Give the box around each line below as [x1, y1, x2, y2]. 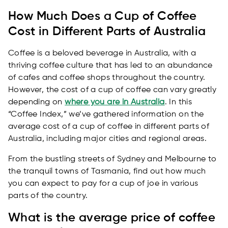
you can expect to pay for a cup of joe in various [8, 180, 198, 188]
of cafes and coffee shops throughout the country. [8, 74, 206, 82]
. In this [164, 98, 192, 107]
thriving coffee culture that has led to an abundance [8, 62, 213, 70]
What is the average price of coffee [8, 212, 215, 224]
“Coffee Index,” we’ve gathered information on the [8, 110, 204, 119]
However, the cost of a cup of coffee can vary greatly [8, 86, 217, 95]
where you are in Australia [65, 98, 165, 107]
